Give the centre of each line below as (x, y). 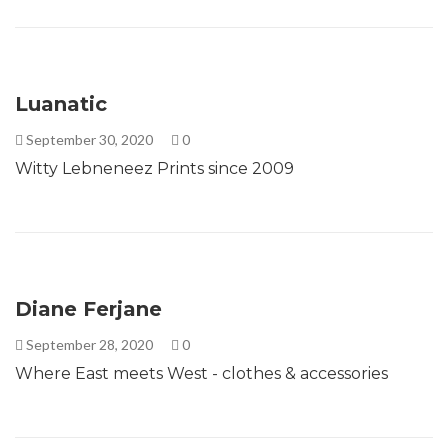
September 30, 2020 (89, 139)
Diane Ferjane (88, 308)
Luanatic (61, 103)
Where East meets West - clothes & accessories (201, 373)
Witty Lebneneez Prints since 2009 (154, 168)
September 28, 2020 (89, 344)
